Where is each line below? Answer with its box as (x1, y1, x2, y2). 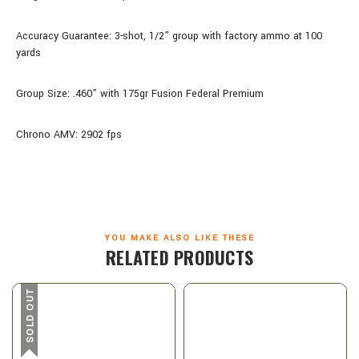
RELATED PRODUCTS (106, 244, 253, 270)
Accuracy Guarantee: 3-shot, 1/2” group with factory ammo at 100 (16, 28, 322, 43)
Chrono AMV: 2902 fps (16, 127, 122, 142)
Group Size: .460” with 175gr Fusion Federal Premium (16, 86, 267, 101)
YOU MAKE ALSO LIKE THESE (104, 232, 255, 244)
